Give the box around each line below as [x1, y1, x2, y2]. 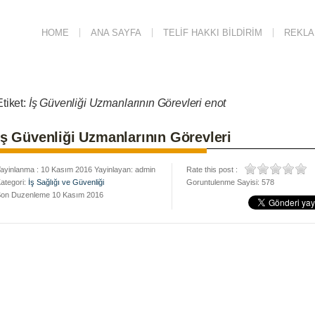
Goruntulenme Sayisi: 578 [186, 178, 274, 186]
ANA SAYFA [91, 27, 141, 38]
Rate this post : [186, 165, 238, 174]
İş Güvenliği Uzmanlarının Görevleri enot [28, 97, 226, 109]
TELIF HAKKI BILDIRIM [163, 27, 262, 38]
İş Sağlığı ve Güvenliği [28, 178, 104, 186]
